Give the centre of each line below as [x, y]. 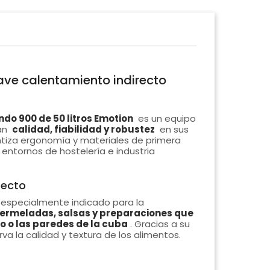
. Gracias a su [160, 224]
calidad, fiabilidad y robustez [83, 130]
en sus [173, 130]
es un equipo [165, 119]
